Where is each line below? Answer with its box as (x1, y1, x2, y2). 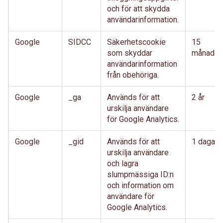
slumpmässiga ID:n (107, 170, 174, 179)
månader (192, 48, 222, 58)
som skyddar (107, 48, 152, 58)
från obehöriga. (107, 70, 159, 80)
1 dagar (192, 137, 218, 146)
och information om (107, 181, 174, 190)
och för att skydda (107, 4, 170, 13)
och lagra (107, 159, 138, 168)
